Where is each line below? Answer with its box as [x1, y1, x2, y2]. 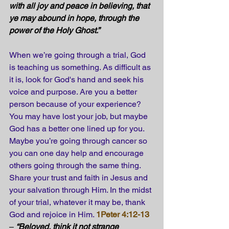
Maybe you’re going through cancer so [9, 136, 149, 146]
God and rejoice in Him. [9, 210, 96, 220]
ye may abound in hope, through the [9, 13, 141, 24]
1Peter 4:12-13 [96, 210, 149, 220]
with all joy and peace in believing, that [9, 1, 151, 11]
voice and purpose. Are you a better [9, 87, 139, 97]
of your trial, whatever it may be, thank [9, 197, 147, 208]
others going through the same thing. [9, 161, 143, 171]
